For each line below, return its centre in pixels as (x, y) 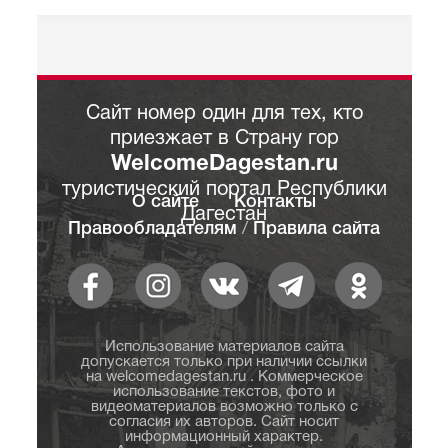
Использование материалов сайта (224, 347)
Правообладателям (152, 229)
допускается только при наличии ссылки (224, 362)
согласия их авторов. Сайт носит (224, 422)
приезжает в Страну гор (224, 139)
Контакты (275, 202)
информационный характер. (224, 437)
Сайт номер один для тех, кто (224, 114)
